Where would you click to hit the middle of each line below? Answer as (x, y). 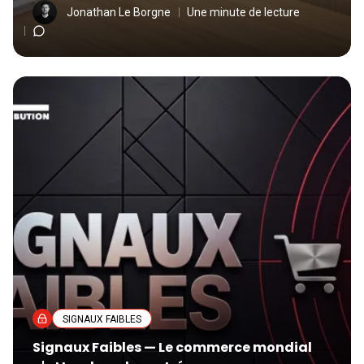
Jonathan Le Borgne (119, 12)
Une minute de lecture (243, 12)
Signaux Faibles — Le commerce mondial (172, 347)
